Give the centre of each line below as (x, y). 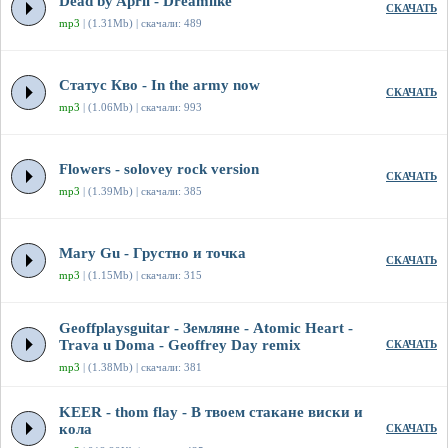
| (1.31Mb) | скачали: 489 (141, 23)
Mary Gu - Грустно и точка (152, 253)
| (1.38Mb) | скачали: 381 (141, 367)
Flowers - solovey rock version (159, 169)
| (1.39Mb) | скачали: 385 (141, 191)
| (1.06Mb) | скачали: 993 (141, 107)
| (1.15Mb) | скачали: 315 (141, 275)
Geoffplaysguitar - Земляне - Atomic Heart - (206, 328)
